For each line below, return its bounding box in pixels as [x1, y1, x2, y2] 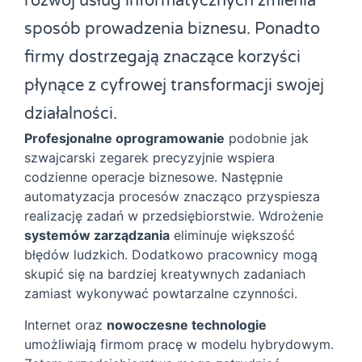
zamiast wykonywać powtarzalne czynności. [24, 285, 297, 302]
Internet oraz [24, 316, 107, 333]
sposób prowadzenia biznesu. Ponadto [24, 19, 320, 40]
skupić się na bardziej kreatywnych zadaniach [24, 266, 305, 283]
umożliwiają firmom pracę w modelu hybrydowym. [24, 335, 334, 352]
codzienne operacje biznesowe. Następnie [24, 169, 283, 186]
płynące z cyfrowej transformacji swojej [24, 76, 324, 96]
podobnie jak [225, 130, 309, 147]
